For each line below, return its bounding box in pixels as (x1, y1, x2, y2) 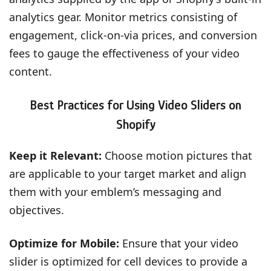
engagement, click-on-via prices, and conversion (9, 27, 257, 42)
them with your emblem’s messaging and (9, 184, 221, 199)
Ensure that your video (119, 235, 238, 250)
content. (9, 64, 52, 79)
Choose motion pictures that (102, 148, 252, 163)
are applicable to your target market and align (9, 166, 246, 181)
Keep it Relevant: (9, 148, 102, 163)
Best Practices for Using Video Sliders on (30, 97, 241, 113)
